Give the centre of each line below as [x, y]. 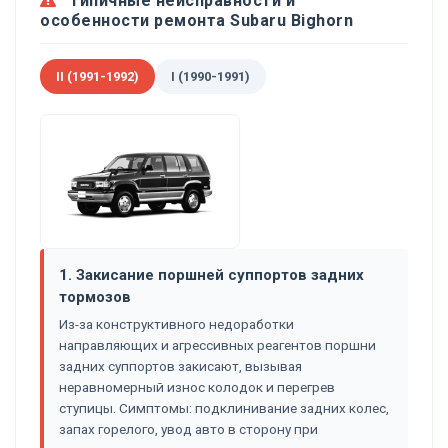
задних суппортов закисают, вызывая [180, 365]
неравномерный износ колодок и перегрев [197, 386]
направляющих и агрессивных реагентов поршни [217, 344]
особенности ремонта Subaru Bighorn [196, 20]
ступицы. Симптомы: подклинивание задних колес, [224, 407]
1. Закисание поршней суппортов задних [211, 274]
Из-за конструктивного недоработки [176, 323]
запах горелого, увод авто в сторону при [188, 428]
